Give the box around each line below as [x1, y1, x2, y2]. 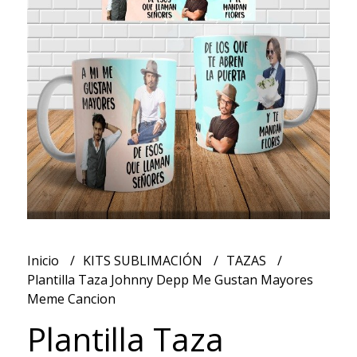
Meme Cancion [26, 289, 116, 308]
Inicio [26, 251, 62, 269]
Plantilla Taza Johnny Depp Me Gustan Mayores [26, 270, 313, 288]
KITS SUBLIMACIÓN [82, 251, 206, 269]
